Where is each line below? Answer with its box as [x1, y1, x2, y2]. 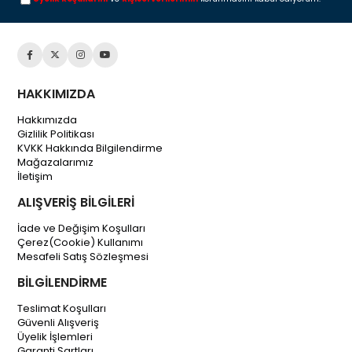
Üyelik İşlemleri [17, 328, 93, 344]
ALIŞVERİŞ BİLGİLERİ [17, 192, 135, 211]
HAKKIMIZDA [17, 84, 96, 103]
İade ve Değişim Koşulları [17, 220, 146, 236]
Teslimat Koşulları [17, 300, 107, 316]
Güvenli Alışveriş [17, 314, 100, 330]
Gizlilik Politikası [17, 126, 95, 141]
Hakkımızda [17, 112, 78, 127]
